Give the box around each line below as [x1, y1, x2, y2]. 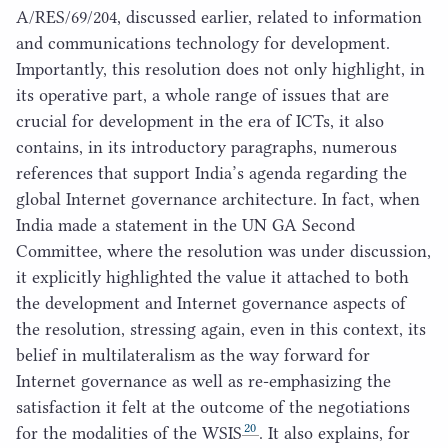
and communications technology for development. [16, 32, 390, 53]
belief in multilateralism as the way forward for [16, 344, 370, 365]
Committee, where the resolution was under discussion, [16, 240, 431, 261]
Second [297, 214, 355, 235]
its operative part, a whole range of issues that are [16, 84, 389, 105]
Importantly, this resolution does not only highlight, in [16, 58, 425, 79]
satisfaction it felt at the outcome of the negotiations [16, 396, 410, 417]
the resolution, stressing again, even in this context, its [16, 318, 426, 339]
